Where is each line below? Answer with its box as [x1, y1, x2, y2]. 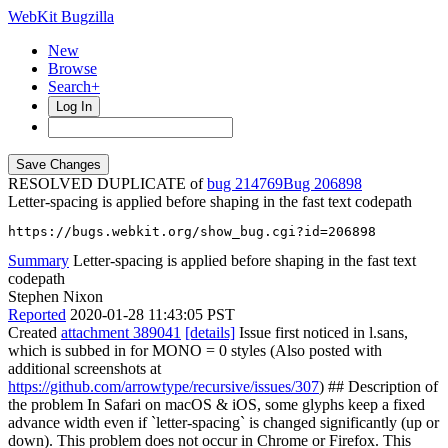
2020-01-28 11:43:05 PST [70, 306, 235, 323]
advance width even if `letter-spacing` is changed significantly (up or [8, 414, 439, 431]
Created [8, 324, 61, 341]
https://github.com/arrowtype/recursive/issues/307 [8, 378, 319, 395]
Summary [8, 252, 69, 269]
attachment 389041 [61, 324, 181, 341]
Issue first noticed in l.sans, [235, 324, 408, 341]
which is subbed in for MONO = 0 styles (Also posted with [8, 342, 382, 359]
